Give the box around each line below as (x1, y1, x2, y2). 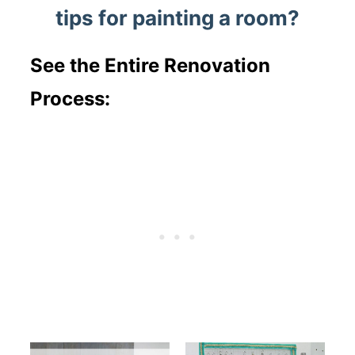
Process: (30, 87, 111, 111)
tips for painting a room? (55, 6, 300, 31)
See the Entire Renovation (30, 54, 271, 78)
